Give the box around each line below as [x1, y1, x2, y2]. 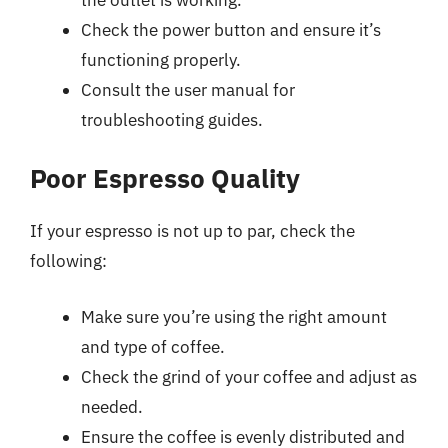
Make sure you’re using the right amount [81, 305, 387, 328]
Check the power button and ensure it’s [81, 18, 381, 41]
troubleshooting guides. [81, 108, 263, 131]
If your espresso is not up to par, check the [30, 220, 355, 242]
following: [30, 250, 107, 272]
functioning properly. [81, 48, 241, 71]
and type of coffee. [81, 335, 225, 358]
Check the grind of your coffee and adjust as [81, 365, 417, 388]
